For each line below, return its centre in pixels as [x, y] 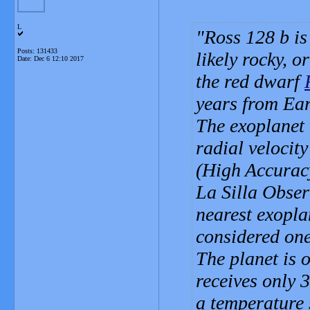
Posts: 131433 [37, 51]
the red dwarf [250, 81]
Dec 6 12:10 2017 [59, 58]
